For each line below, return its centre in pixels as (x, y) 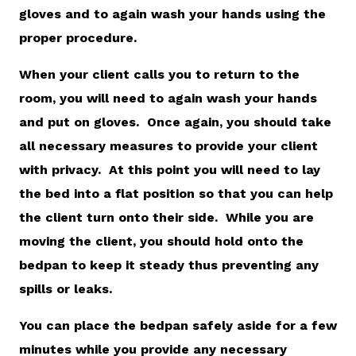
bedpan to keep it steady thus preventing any (169, 265)
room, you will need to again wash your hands (168, 98)
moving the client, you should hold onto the (161, 241)
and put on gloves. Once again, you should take (175, 122)
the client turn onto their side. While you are (166, 217)
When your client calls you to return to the (159, 74)
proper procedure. (78, 37)
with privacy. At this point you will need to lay (170, 169)
